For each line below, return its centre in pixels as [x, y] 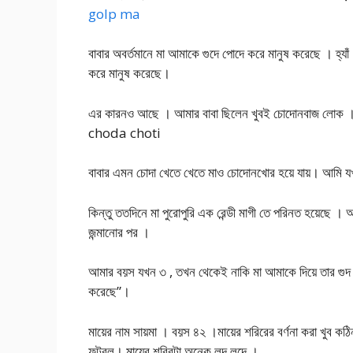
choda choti [124, 132]
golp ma [114, 13]
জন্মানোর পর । [119, 232]
